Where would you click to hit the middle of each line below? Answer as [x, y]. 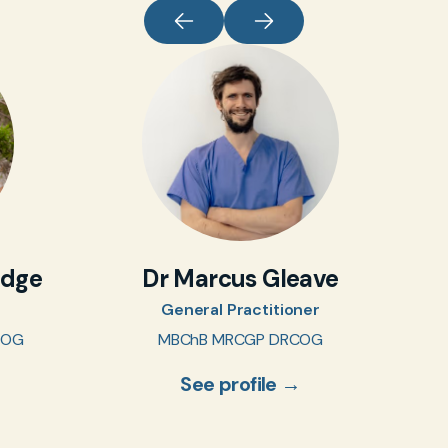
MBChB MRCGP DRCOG [240, 339]
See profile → [240, 384]
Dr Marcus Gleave [240, 278]
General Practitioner [240, 309]
